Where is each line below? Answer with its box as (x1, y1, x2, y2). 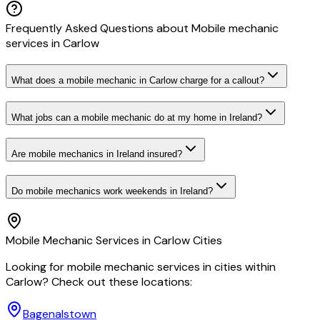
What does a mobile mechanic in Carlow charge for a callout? (11, 74, 264, 86)
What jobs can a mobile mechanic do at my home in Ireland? (11, 111, 262, 123)
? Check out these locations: (42, 274, 192, 289)
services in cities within (154, 259, 276, 274)
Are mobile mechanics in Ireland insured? (11, 149, 182, 160)
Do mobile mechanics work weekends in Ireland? (11, 186, 213, 197)
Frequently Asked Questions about (6, 21, 191, 36)
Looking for (6, 259, 67, 274)
